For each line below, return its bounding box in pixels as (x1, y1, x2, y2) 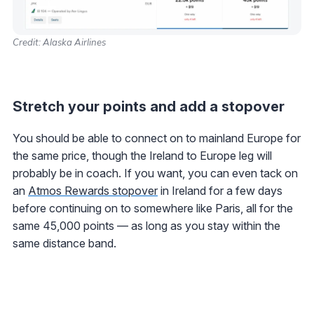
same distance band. (13, 236, 116, 251)
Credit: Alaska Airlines (13, 36, 106, 48)
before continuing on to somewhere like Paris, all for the (13, 201, 293, 216)
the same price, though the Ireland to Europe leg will (13, 149, 272, 163)
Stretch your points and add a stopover (13, 98, 285, 116)
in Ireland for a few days (158, 184, 282, 198)
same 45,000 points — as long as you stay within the (13, 219, 280, 233)
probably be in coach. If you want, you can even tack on (13, 166, 298, 181)
